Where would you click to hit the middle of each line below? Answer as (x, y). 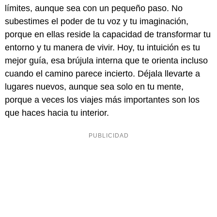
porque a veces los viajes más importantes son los (102, 100)
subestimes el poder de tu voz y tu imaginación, (97, 22)
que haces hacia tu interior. (57, 113)
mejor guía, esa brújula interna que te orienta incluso (106, 61)
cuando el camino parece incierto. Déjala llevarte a (102, 74)
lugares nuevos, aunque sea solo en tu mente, (94, 87)
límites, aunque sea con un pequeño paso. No (94, 8)
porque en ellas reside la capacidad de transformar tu (108, 35)
